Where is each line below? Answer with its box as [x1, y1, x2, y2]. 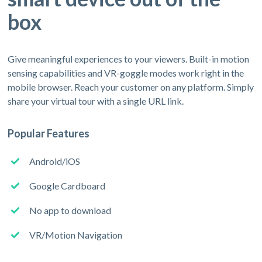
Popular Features [8, 126, 90, 140]
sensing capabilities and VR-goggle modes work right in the [8, 67, 244, 78]
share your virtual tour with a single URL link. [8, 95, 184, 106]
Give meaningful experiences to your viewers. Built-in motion [8, 53, 250, 64]
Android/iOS [29, 155, 81, 167]
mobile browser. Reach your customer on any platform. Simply [8, 81, 254, 92]
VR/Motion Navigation [29, 229, 123, 240]
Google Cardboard [29, 180, 106, 191]
